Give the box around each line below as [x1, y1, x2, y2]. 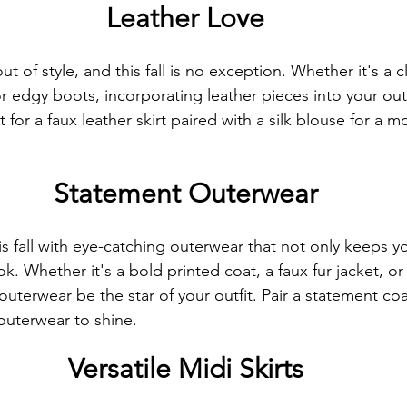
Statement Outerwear [53, 177, 318, 210]
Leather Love [106, 2, 264, 35]
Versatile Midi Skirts [67, 352, 303, 385]
